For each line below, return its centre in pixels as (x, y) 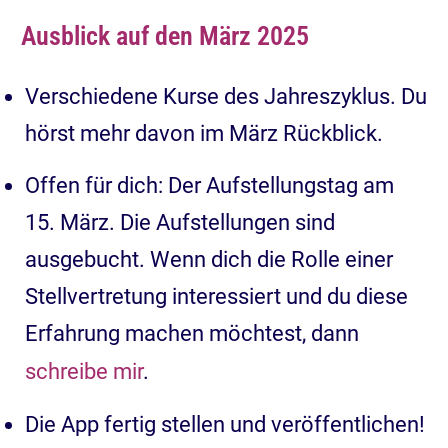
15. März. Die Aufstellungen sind (180, 222)
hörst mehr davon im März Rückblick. (204, 133)
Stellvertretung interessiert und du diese (216, 296)
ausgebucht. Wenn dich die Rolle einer (209, 259)
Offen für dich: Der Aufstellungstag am (209, 185)
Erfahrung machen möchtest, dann (192, 333)
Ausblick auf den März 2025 (165, 35)
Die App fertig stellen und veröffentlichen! (225, 424)
